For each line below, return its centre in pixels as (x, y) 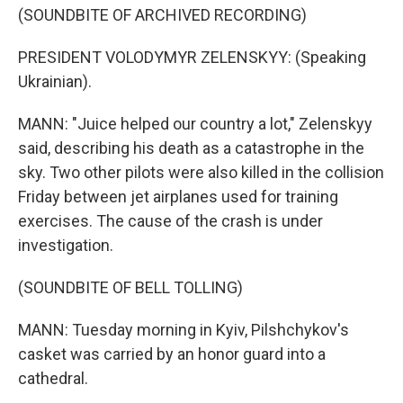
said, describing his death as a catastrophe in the (191, 148)
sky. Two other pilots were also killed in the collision (201, 172)
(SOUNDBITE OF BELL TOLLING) (130, 287)
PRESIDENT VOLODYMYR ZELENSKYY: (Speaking (192, 57)
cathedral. (53, 378)
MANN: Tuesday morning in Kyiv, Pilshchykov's (184, 330)
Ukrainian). (55, 81)
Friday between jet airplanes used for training (178, 197)
